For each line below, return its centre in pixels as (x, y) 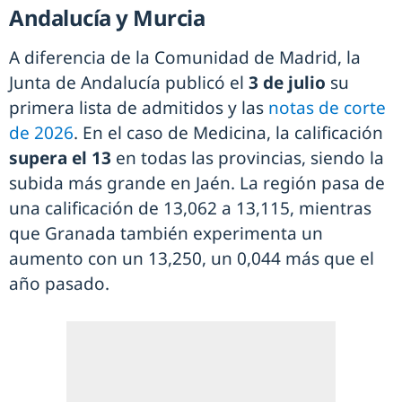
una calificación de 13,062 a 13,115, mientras (190, 208)
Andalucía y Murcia (107, 17)
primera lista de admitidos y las (139, 107)
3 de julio (287, 82)
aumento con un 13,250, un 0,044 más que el (192, 258)
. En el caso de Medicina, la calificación (228, 132)
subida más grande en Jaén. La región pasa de (197, 183)
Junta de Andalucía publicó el (129, 82)
